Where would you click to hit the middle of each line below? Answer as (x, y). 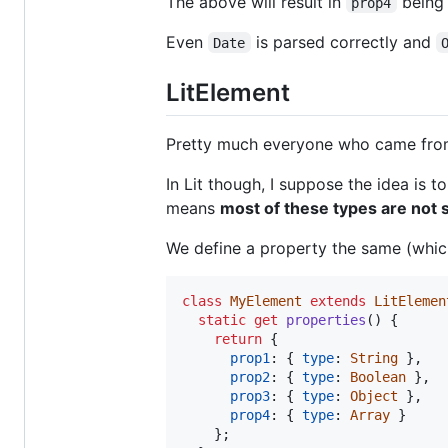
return (238, 338)
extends (338, 300)
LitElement (228, 92)
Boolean (378, 376)
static (222, 319)
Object (374, 395)
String (374, 357)
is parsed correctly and (343, 41)
